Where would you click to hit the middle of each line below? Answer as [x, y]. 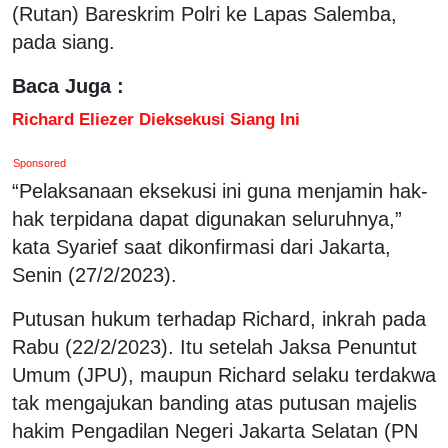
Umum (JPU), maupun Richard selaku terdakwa [224, 374]
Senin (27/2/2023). [94, 274]
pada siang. [63, 41]
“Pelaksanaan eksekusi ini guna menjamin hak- [220, 190]
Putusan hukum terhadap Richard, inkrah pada [219, 318]
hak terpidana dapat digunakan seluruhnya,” [207, 218]
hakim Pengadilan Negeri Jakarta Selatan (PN [215, 430]
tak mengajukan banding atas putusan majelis [214, 402]
